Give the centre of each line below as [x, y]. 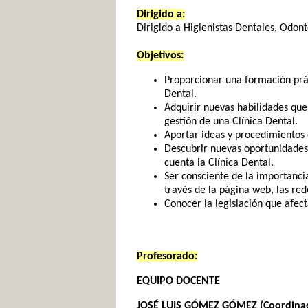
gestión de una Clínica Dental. [231, 122]
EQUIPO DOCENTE [178, 281]
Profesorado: [167, 256]
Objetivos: [160, 56]
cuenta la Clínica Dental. [219, 163]
